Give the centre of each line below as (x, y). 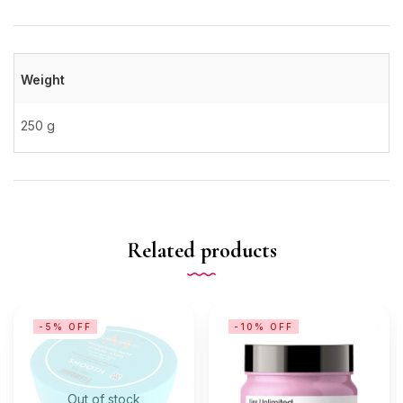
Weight (43, 80)
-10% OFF (264, 326)
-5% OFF (65, 326)
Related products (201, 251)
